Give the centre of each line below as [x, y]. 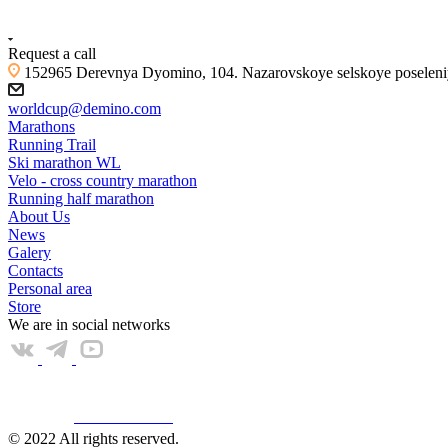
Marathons [41, 127]
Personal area [50, 289]
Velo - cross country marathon [102, 181]
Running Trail [52, 145]
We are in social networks [89, 325]
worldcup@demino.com [84, 109]
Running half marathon [81, 199]
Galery [29, 253]
